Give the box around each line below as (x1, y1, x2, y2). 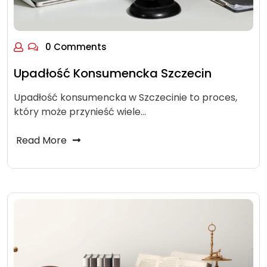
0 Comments (43, 41, 107, 53)
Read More (16, 133, 67, 147)
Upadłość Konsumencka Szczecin (14, 65, 212, 82)
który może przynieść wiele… (14, 105, 146, 119)
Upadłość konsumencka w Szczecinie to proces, (14, 91, 237, 104)
